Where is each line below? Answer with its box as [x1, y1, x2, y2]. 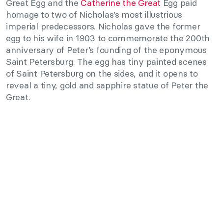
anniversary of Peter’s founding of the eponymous [6, 44, 207, 56]
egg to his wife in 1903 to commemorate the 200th [6, 32, 210, 44]
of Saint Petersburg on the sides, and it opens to [6, 68, 198, 80]
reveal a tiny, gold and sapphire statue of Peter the [6, 80, 208, 91]
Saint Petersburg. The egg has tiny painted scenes [6, 56, 207, 68]
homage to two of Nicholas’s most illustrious [6, 9, 183, 21]
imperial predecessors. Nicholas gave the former [6, 21, 200, 32]
